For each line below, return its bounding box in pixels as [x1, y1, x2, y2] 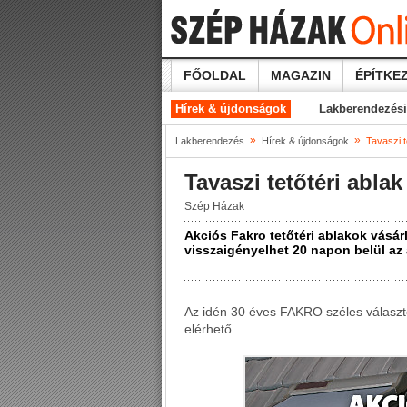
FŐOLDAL [184, 68, 246, 83]
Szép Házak [184, 200, 244, 213]
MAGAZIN [271, 68, 331, 83]
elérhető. [184, 322, 235, 336]
